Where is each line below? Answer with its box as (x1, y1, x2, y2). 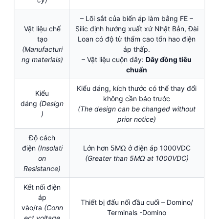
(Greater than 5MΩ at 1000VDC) (85, 154, 189, 163)
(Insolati (37, 144, 63, 153)
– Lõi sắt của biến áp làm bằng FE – (80, 14, 193, 23)
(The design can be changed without (78, 105, 196, 113)
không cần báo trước (103, 94, 170, 103)
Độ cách (29, 133, 55, 142)
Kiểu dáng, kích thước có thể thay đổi (77, 84, 197, 93)
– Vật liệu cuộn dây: (82, 55, 146, 64)
